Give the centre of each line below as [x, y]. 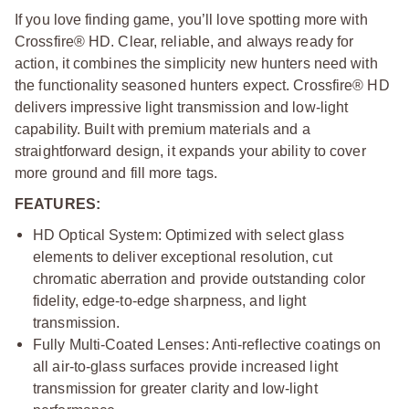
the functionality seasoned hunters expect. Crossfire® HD [202, 85]
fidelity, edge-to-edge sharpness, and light [170, 301]
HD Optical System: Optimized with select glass [189, 235]
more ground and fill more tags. [116, 173]
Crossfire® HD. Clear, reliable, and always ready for [184, 42]
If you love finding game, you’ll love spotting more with [191, 20]
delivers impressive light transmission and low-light [182, 107]
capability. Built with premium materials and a [163, 129]
